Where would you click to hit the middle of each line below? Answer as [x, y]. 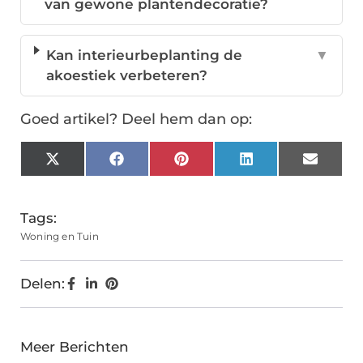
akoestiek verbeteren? [126, 76]
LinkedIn [283, 165]
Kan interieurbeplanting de [144, 56]
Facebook [157, 165]
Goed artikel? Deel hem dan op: [136, 120]
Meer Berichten [75, 347]
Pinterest [220, 165]
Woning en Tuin [60, 237]
